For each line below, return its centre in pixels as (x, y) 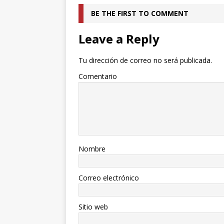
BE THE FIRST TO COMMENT (140, 13)
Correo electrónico (109, 178)
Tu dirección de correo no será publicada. (145, 60)
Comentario (98, 76)
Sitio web (93, 207)
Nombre (92, 149)
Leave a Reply (119, 39)
